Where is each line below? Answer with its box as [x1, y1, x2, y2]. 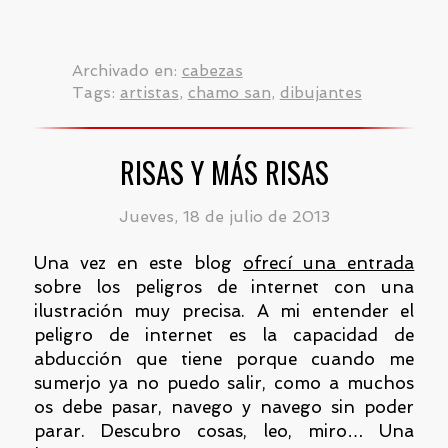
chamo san [187, 82, 271, 102]
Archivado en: [71, 60, 182, 80]
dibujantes [279, 82, 362, 102]
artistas [119, 82, 179, 102]
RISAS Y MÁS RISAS [119, 150, 329, 193]
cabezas [181, 60, 243, 80]
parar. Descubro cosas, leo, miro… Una [33, 420, 415, 441]
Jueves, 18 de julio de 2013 [118, 207, 330, 227]
